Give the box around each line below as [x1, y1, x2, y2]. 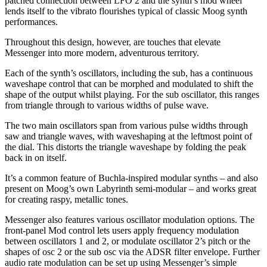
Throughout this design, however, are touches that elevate [5, 37, 221, 48]
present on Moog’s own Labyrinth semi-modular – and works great [5, 184, 256, 194]
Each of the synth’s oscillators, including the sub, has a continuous [5, 68, 253, 79]
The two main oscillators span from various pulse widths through [5, 120, 248, 131]
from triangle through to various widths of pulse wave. [5, 100, 209, 111]
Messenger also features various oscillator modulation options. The [5, 215, 254, 225]
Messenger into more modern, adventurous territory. [5, 48, 199, 58]
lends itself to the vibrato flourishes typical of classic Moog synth [5, 6, 247, 17]
